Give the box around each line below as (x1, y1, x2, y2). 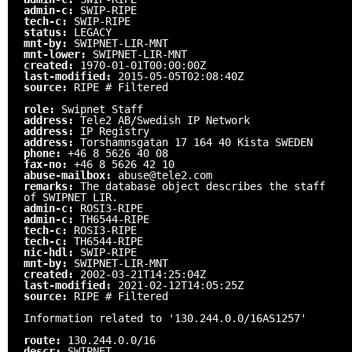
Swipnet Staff (61, 102, 143, 115)
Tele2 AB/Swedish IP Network (80, 113, 250, 126)
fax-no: (24, 157, 74, 170)
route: (24, 333, 68, 346)
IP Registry (80, 124, 149, 137)
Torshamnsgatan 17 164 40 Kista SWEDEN (80, 135, 313, 148)
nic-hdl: (24, 245, 80, 258)
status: (24, 25, 74, 38)
